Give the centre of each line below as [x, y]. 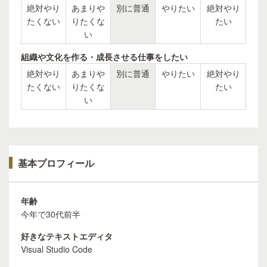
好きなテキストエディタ [67, 236]
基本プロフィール [56, 163]
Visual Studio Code [57, 249]
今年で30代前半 [51, 214]
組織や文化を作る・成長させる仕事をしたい [104, 57]
